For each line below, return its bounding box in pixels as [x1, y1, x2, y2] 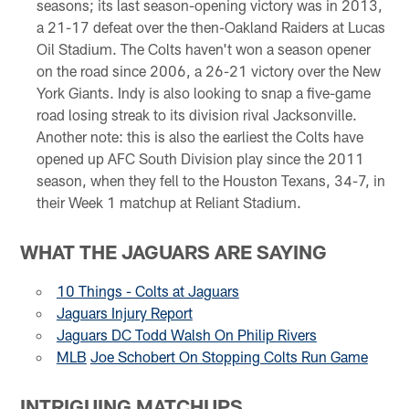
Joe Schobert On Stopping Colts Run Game [89, 348, 368, 366]
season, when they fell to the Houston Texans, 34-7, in [36, 171, 385, 189]
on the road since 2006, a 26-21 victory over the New [36, 61, 381, 79]
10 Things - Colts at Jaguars [56, 282, 239, 300]
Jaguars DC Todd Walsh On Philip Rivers [56, 326, 317, 344]
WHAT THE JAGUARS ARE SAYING [20, 240, 328, 264]
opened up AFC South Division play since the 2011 [36, 149, 364, 167]
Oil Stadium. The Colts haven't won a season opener [36, 39, 371, 58]
